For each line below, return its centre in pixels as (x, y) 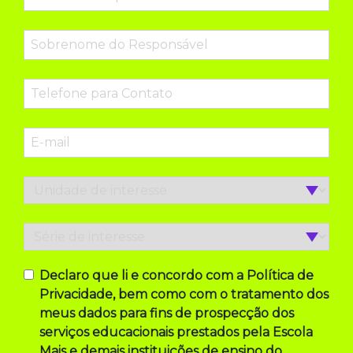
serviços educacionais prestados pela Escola (176, 333)
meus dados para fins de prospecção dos (167, 314)
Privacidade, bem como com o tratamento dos (184, 295)
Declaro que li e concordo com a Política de (176, 276)
